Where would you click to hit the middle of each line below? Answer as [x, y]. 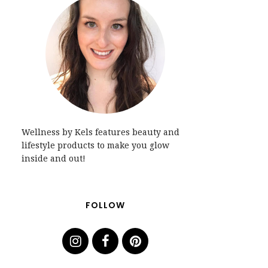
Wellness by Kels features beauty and [100, 132]
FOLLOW [105, 205]
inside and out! [54, 159]
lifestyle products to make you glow [95, 145]
